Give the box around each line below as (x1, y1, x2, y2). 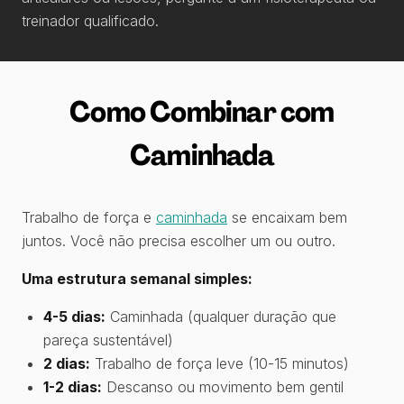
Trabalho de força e (22, 207, 156, 226)
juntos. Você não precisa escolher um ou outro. (22, 231, 335, 250)
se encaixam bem (227, 207, 347, 226)
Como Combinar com (69, 92, 335, 131)
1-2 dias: (43, 377, 102, 396)
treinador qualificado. (22, 11, 159, 30)
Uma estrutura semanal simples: (22, 269, 252, 288)
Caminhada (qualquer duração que (106, 307, 336, 326)
